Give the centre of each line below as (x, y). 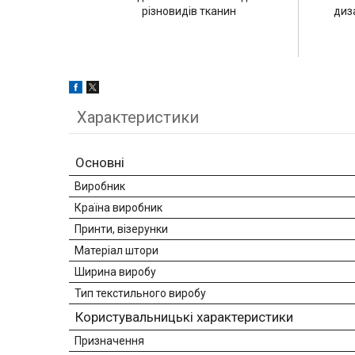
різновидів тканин (189, 11)
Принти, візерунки (121, 229)
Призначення (109, 341)
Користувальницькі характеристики (184, 317)
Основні (100, 163)
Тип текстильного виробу (140, 294)
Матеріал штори (116, 251)
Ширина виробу (115, 272)
